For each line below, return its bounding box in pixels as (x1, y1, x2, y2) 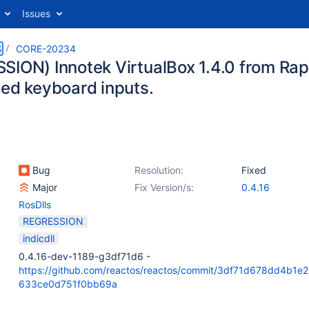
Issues (22, 8, 50, 19)
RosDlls (19, 199, 51, 210)
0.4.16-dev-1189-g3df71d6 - (19, 250, 150, 262)
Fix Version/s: (134, 181, 194, 193)
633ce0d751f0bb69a (19, 278, 117, 290)
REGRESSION (23, 215, 83, 227)
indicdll (23, 232, 54, 244)
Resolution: (134, 164, 183, 176)
